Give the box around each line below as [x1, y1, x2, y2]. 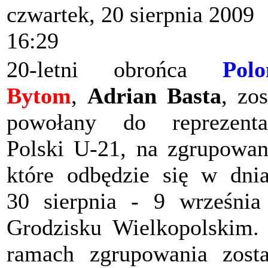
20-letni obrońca [7, 57, 223, 83]
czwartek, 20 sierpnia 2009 [7, 2, 254, 28]
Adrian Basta [87, 83, 221, 109]
